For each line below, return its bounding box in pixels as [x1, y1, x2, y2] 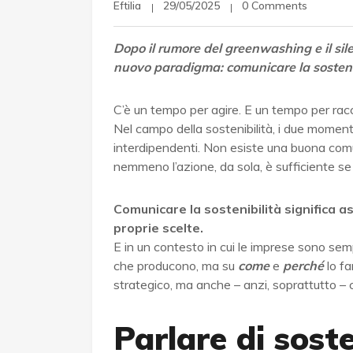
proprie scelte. [113, 220, 203, 236]
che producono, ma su [113, 258, 238, 274]
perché [283, 258, 324, 274]
